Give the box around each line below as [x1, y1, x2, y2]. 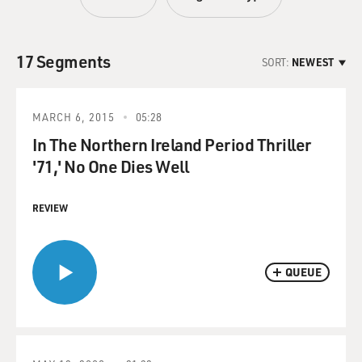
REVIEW [32, 201, 68, 214]
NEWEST [292, 54, 334, 69]
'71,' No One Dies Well [32, 155, 188, 177]
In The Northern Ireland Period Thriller [32, 133, 311, 155]
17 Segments [16, 50, 111, 72]
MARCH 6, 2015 [32, 110, 115, 124]
